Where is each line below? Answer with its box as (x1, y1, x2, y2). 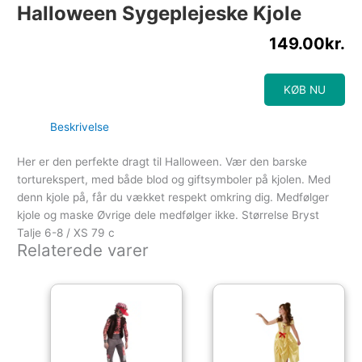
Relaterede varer (17, 239, 149, 260)
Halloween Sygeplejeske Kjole (17, 2, 302, 26)
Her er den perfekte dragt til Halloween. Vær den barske (17, 154, 308, 168)
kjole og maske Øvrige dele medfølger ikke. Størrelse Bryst (17, 208, 320, 221)
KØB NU (283, 83, 326, 97)
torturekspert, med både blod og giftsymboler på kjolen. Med (17, 172, 331, 186)
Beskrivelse (50, 120, 110, 134)
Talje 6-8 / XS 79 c (17, 225, 116, 239)
